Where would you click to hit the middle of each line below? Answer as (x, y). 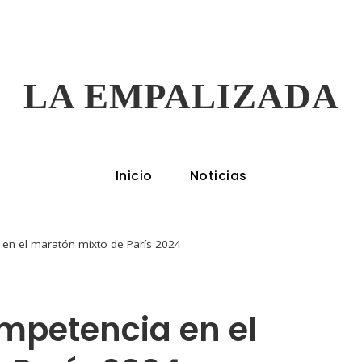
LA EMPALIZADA (181, 96)
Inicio (134, 176)
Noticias (218, 176)
